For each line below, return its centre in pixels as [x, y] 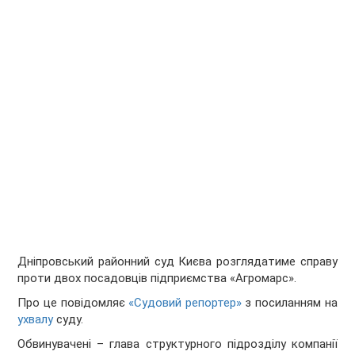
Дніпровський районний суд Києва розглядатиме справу [177, 262]
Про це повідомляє [73, 303]
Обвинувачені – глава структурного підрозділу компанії [177, 344]
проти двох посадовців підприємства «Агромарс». [157, 279]
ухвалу [36, 320]
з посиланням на [289, 303]
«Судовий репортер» [185, 303]
